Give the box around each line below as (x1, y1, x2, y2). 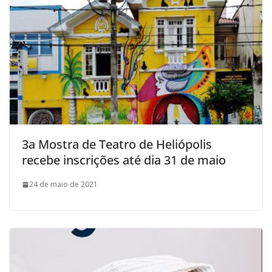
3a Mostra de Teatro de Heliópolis (22, 136, 212, 153)
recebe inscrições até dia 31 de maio (22, 152, 226, 169)
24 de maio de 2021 (29, 179, 98, 190)
